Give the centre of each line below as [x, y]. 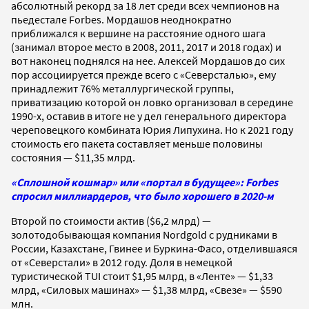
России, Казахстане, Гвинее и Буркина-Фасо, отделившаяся [154, 248]
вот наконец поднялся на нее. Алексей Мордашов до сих [148, 60]
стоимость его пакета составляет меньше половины [137, 143]
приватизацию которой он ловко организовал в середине [152, 102]
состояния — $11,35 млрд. [73, 157]
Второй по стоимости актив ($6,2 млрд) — [111, 220]
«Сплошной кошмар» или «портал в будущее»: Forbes [144, 182]
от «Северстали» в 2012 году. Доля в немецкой [122, 262]
